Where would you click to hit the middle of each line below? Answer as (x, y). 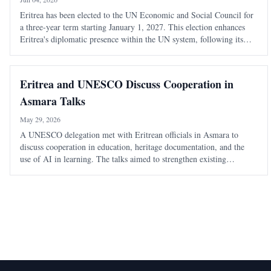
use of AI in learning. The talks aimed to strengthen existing (123, 159)
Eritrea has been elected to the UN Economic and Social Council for (137, 15)
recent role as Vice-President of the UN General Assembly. (121, 51)
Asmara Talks (53, 101)
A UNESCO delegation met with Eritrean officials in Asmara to (129, 135)
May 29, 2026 (40, 119)
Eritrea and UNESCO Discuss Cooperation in (127, 84)
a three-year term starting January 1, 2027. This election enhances (132, 27)
